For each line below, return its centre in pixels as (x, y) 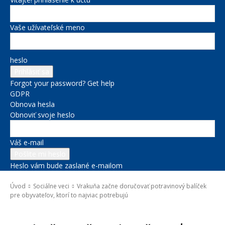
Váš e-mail (27, 142)
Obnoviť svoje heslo (42, 115)
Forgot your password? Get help (62, 83)
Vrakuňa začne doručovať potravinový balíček (142, 186)
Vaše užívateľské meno (47, 27)
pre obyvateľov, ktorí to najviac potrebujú (69, 195)
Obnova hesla (32, 104)
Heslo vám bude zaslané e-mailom (66, 165)
